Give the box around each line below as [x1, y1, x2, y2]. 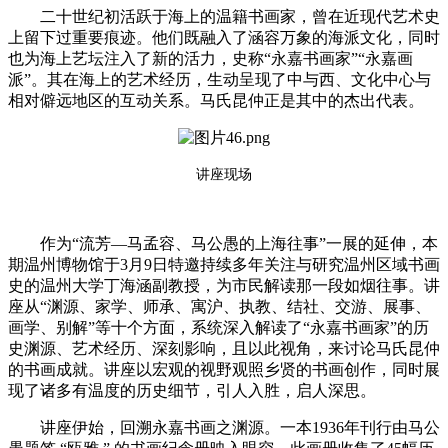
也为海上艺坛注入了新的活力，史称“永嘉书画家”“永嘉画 [8, 49, 413, 67]
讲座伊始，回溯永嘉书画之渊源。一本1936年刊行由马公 [40, 418, 440, 436]
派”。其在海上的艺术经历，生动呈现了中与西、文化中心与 [8, 70, 431, 88]
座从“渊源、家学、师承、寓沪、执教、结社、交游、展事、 [8, 297, 431, 315]
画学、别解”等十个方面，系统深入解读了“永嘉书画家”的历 [8, 318, 429, 336]
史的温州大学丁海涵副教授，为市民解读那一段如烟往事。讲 [8, 276, 440, 294]
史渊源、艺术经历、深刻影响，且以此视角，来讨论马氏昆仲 [8, 339, 440, 357]
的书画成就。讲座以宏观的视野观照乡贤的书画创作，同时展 [8, 360, 440, 378]
